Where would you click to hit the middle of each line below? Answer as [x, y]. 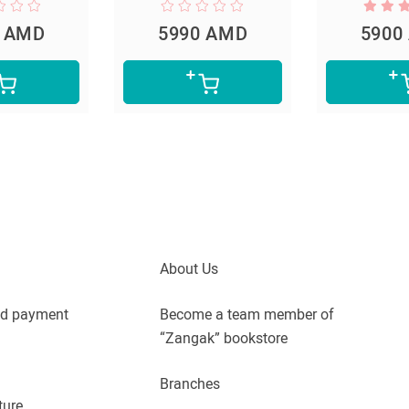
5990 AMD [131, 34]
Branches [190, 384]
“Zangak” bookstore [224, 339]
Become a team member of [247, 315]
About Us [189, 269]
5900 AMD [333, 34]
